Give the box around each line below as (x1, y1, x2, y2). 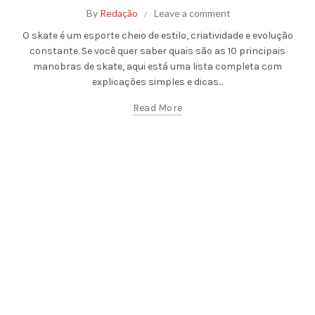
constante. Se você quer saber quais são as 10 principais (30, 44, 285, 57)
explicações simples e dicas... (92, 75, 223, 88)
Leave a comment (153, 6, 231, 19)
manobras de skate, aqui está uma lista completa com (33, 60, 282, 72)
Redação (99, 6, 138, 19)
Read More (132, 101, 183, 114)
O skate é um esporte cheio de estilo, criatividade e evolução (22, 29, 293, 41)
